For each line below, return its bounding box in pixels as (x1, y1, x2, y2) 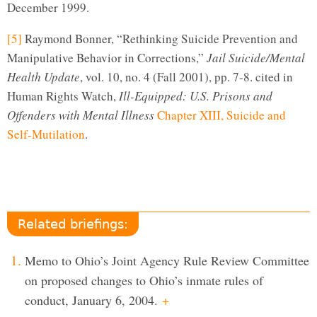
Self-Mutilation (7, 125, 85, 142)
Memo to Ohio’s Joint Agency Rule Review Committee (25, 251, 309, 269)
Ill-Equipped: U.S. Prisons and (119, 87, 272, 104)
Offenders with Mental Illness (7, 106, 154, 123)
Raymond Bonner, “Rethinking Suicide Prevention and (22, 30, 298, 47)
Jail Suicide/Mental (207, 49, 305, 66)
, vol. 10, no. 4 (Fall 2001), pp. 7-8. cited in (80, 68, 293, 85)
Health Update (7, 68, 80, 85)
